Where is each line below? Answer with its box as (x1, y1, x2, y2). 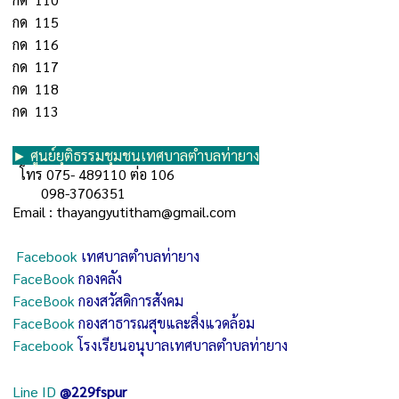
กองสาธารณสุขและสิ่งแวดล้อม (78, 313, 255, 332)
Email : (12, 202, 56, 221)
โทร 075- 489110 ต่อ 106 (12, 165, 175, 183)
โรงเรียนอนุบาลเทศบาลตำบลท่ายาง (77, 336, 288, 354)
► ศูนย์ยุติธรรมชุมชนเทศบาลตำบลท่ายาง (12, 146, 259, 165)
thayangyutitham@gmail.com (56, 202, 236, 221)
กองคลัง (78, 269, 122, 288)
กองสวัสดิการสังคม (78, 291, 183, 310)
